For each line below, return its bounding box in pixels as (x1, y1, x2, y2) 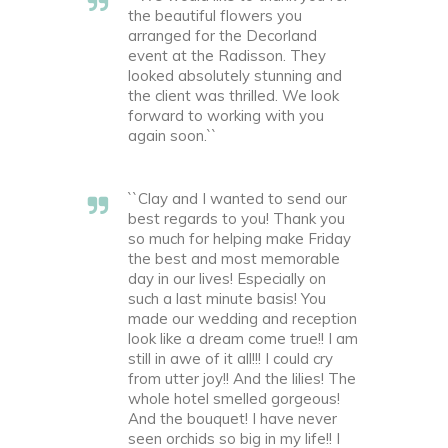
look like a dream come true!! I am (128, 329, 358, 349)
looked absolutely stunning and (128, 66, 342, 86)
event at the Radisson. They (128, 46, 326, 66)
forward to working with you (128, 106, 324, 126)
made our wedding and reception (128, 309, 357, 329)
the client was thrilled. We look (128, 86, 339, 106)
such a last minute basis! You (128, 289, 326, 309)
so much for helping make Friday (128, 229, 351, 249)
